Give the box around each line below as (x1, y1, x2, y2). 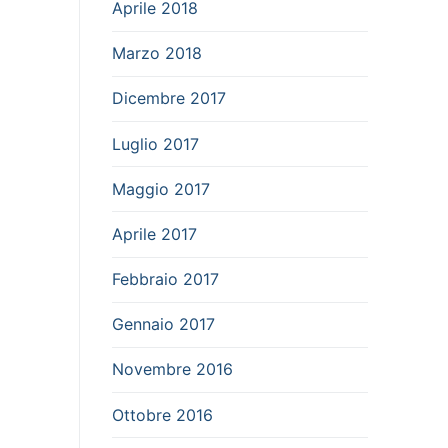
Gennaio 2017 (112, 314, 215, 335)
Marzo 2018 (112, 43, 202, 64)
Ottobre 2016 (112, 404, 213, 425)
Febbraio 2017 (112, 269, 219, 290)
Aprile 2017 (112, 223, 197, 244)
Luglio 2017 (112, 133, 199, 154)
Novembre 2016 (112, 359, 233, 380)
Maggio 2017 (112, 178, 210, 199)
